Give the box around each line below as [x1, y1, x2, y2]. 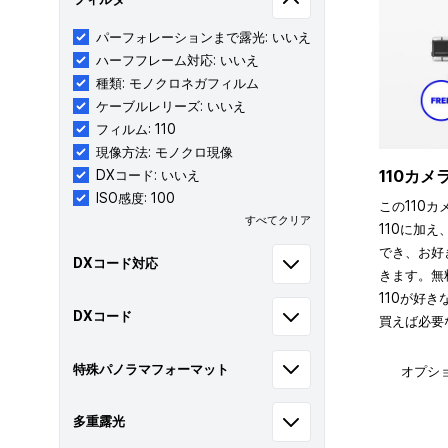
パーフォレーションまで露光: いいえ [95, 28, 311, 45]
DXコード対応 [72, 255, 158, 272]
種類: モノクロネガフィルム [95, 74, 259, 91]
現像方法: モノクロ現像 [95, 143, 233, 160]
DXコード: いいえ [95, 166, 200, 183]
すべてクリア [245, 212, 312, 227]
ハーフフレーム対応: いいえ [95, 51, 259, 68]
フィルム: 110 [95, 120, 176, 137]
